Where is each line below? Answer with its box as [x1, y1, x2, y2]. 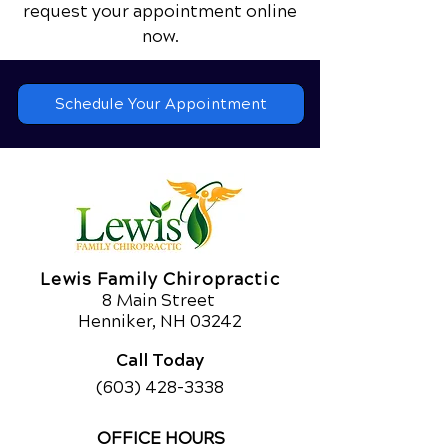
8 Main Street [101, 290, 219, 311]
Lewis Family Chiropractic [40, 269, 280, 290]
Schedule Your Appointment [55, 95, 267, 113]
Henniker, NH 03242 [78, 311, 242, 332]
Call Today [116, 346, 204, 372]
